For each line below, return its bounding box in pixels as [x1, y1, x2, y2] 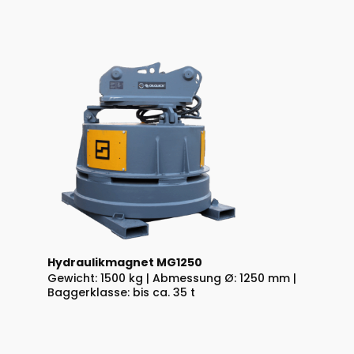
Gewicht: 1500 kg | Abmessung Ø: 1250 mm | [47, 270, 296, 287]
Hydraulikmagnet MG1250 [47, 254, 202, 271]
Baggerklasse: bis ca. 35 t [47, 284, 195, 301]
